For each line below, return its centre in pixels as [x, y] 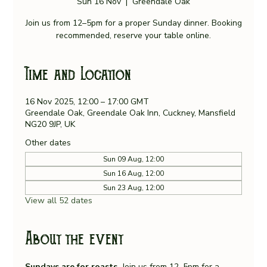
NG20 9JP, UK [50, 125]
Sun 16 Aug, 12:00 [133, 174]
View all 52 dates [59, 201]
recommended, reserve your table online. [133, 36]
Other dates [48, 143]
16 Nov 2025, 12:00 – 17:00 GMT [87, 102]
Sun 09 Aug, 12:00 [133, 159]
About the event [74, 239]
